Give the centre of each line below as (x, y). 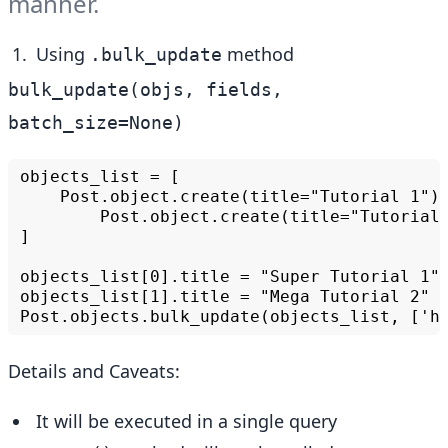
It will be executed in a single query (186, 421)
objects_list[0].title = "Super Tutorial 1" (230, 276)
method (258, 54)
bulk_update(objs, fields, (145, 89)
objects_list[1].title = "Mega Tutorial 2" (225, 296)
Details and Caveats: (94, 371)
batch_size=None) (96, 122)
